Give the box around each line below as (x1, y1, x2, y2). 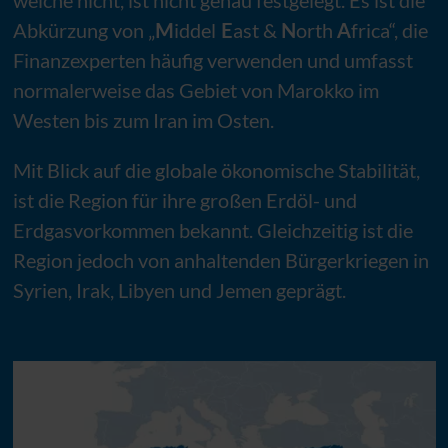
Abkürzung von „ (12, 17, 155, 42)
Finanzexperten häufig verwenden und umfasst (12, 47, 413, 72)
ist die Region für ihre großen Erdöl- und (12, 187, 357, 212)
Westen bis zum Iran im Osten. (12, 107, 274, 132)
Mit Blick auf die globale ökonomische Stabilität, (12, 157, 420, 182)
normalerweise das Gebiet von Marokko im (12, 77, 379, 102)
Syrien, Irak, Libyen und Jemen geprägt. (12, 277, 346, 302)
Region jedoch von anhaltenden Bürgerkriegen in (12, 247, 429, 272)
